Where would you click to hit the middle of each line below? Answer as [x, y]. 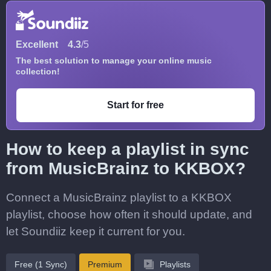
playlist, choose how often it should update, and [129, 214]
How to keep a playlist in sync [128, 149]
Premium [105, 264]
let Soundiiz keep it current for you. [96, 231]
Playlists [175, 264]
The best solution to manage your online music [114, 60]
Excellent [37, 44]
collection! [38, 71]
